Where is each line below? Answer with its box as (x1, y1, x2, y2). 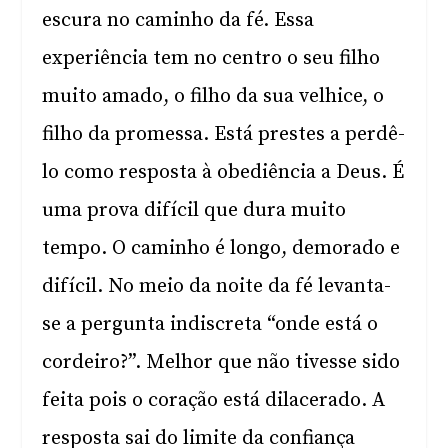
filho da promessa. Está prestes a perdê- (42, 122, 406, 147)
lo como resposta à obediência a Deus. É (42, 160, 405, 185)
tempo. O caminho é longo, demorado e (42, 236, 401, 261)
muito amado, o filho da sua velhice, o (42, 84, 385, 109)
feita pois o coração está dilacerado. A (42, 388, 386, 413)
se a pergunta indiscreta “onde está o (42, 312, 379, 337)
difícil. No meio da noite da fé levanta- (42, 274, 392, 299)
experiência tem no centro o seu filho (42, 46, 381, 71)
